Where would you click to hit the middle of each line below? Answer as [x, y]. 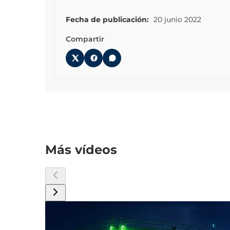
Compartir [85, 39]
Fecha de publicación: [107, 20]
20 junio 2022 [176, 20]
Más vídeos [81, 150]
